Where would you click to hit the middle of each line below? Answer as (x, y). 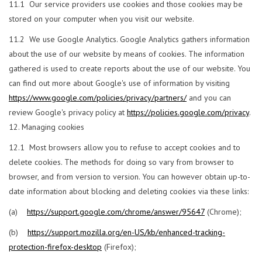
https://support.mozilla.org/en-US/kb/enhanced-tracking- (126, 232)
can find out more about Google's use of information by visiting (119, 83)
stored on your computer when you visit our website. (101, 19)
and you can (209, 98)
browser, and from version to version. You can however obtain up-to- (130, 177)
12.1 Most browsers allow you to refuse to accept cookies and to (125, 148)
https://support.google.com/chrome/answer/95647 (116, 212)
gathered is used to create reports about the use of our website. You (130, 69)
